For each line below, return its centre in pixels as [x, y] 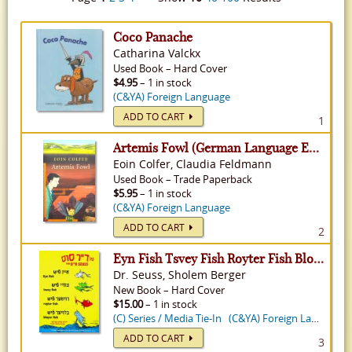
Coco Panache [153, 37]
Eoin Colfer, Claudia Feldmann [192, 164]
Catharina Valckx [157, 53]
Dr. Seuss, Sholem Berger [180, 275]
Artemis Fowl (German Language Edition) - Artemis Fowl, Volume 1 [314, 147]
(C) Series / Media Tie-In [167, 318]
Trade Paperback [213, 179]
